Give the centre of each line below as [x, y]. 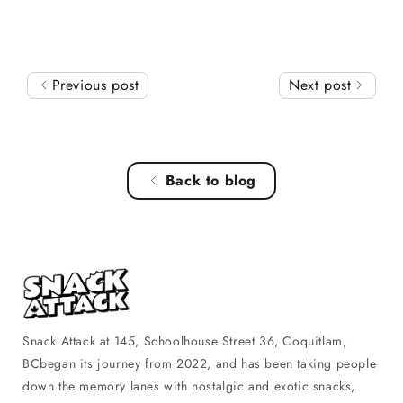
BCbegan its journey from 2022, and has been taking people [200, 363]
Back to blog [211, 180]
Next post [322, 85]
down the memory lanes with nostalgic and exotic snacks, [189, 385]
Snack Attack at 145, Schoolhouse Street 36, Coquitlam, [185, 340]
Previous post [93, 85]
